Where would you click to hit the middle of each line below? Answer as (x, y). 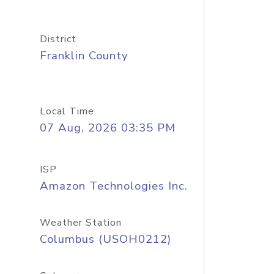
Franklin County (84, 56)
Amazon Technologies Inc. (113, 186)
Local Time (67, 111)
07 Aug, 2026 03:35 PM (107, 128)
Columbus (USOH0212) (105, 239)
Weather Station (80, 223)
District (58, 39)
